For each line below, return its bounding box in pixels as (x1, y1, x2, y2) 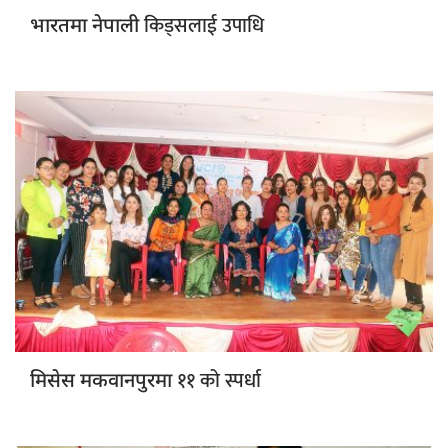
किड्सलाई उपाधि (144, 9, 264, 44)
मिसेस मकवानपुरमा (30, 369, 177, 396)
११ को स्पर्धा (177, 364, 261, 399)
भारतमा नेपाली (30, 14, 144, 41)
